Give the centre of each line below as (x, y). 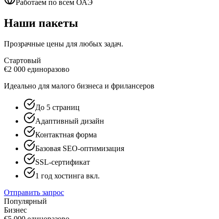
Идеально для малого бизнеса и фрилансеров (79, 86)
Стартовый (22, 60)
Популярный (25, 201)
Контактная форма (66, 134)
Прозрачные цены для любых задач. (64, 44)
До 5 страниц (57, 107)
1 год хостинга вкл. (67, 175)
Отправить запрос (34, 192)
